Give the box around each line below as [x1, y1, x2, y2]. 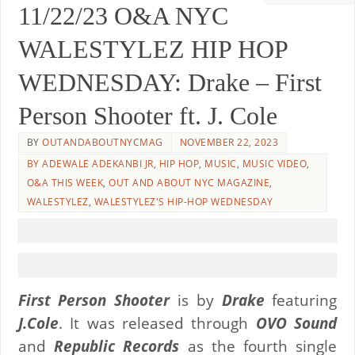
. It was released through [58, 312, 256, 333]
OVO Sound [255, 312, 338, 333]
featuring [264, 289, 338, 310]
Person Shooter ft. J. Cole [17, 101, 277, 130]
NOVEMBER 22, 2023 [179, 135, 279, 149]
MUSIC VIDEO [242, 156, 307, 170]
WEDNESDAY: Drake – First [17, 67, 322, 97]
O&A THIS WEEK [26, 175, 104, 189]
